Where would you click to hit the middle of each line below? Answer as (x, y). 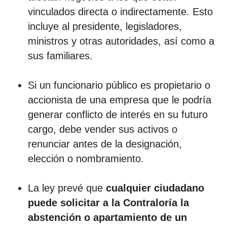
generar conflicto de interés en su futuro (118, 114)
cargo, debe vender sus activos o (103, 129)
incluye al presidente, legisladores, (105, 26)
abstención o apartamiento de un (107, 217)
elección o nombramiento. (86, 158)
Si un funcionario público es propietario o (119, 85)
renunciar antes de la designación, (105, 144)
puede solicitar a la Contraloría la (108, 202)
